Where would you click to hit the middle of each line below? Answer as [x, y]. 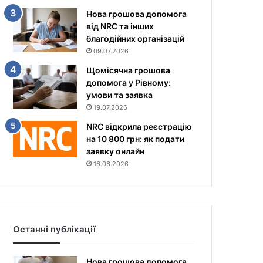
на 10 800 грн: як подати [136, 139]
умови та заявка [120, 95]
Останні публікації [55, 229]
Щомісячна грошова [129, 70]
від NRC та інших [120, 26]
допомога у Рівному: [129, 82]
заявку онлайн [116, 151]
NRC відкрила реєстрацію [139, 127]
